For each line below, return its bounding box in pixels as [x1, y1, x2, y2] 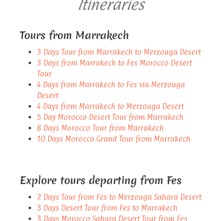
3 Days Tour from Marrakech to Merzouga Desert [37, 47, 201, 57]
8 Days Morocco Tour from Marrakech [37, 123, 164, 133]
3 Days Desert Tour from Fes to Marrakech [37, 203, 178, 213]
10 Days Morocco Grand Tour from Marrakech [37, 134, 190, 144]
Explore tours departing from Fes [20, 173, 182, 187]
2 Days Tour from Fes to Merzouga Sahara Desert [37, 192, 201, 202]
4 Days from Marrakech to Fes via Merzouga [37, 79, 185, 89]
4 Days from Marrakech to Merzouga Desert [37, 101, 184, 111]
